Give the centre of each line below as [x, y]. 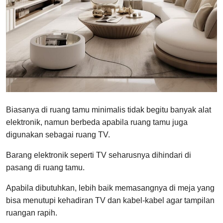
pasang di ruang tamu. [45, 167]
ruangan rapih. [32, 213]
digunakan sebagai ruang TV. [58, 134]
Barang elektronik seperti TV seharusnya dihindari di [99, 155]
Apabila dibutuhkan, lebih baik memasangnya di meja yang [110, 188]
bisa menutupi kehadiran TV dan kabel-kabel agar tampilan [110, 200]
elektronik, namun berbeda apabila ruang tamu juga [97, 122]
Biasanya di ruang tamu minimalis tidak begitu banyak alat [109, 110]
